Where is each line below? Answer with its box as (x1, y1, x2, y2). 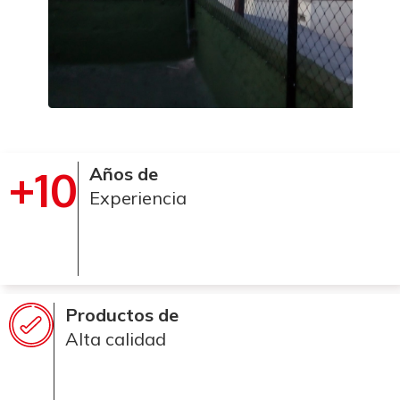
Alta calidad (65, 327, 166, 350)
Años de (89, 162, 158, 185)
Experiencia (89, 186, 187, 209)
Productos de (65, 303, 179, 326)
